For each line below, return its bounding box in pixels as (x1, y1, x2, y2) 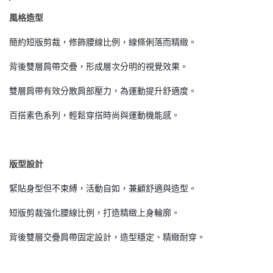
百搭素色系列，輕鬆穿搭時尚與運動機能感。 (9, 111, 180, 120)
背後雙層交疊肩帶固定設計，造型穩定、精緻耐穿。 (9, 233, 205, 242)
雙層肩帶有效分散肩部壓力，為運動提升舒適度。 (9, 87, 197, 96)
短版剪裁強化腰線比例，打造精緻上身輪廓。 (9, 208, 180, 218)
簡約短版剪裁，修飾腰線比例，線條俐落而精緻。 (9, 38, 197, 47)
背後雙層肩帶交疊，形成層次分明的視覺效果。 (9, 62, 188, 71)
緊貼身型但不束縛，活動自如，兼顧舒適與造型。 (9, 184, 197, 193)
